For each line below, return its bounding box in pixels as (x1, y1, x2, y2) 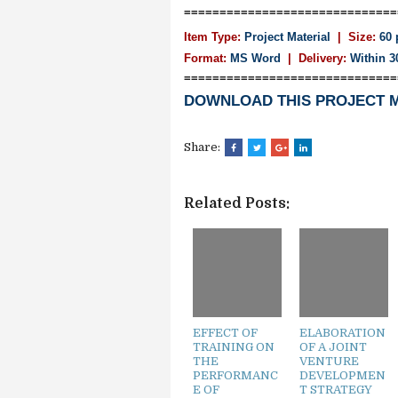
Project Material (244, 30, 330, 44)
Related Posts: (184, 195, 290, 211)
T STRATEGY (299, 383, 372, 396)
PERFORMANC (193, 369, 278, 382)
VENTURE (299, 354, 359, 368)
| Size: (338, 30, 376, 44)
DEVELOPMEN (299, 369, 386, 382)
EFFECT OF (193, 326, 258, 339)
